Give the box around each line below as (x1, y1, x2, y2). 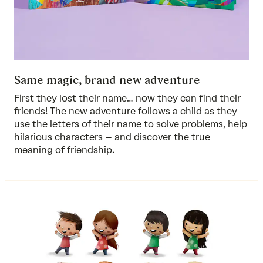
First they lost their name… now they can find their (14, 93, 241, 104)
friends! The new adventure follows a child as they (14, 106, 237, 117)
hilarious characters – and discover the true (14, 131, 210, 143)
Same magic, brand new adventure (14, 73, 200, 87)
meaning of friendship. (14, 144, 114, 156)
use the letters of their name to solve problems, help (14, 119, 247, 130)
